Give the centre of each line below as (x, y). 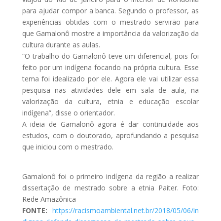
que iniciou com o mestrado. (68, 147)
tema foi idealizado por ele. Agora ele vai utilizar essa (110, 78)
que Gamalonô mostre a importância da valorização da (110, 33)
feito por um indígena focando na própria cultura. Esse (110, 67)
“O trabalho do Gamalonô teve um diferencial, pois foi (110, 56)
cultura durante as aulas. (61, 44)
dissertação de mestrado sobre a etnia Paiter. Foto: (110, 187)
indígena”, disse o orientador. (68, 112)
